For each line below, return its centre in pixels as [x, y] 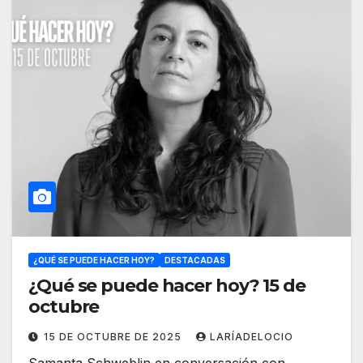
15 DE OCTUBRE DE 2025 [114, 337]
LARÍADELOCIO [252, 337]
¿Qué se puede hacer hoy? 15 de [167, 286]
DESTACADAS [195, 261]
